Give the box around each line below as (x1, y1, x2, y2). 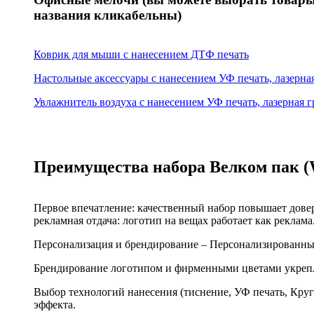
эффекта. (34, 298, 76, 310)
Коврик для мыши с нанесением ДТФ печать (34, 48, 249, 60)
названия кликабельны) (34, 7, 182, 22)
